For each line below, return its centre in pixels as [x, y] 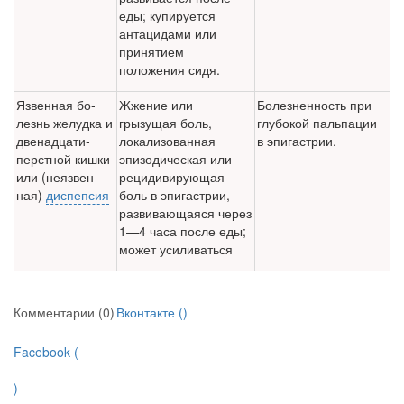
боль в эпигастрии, [174, 195]
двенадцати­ [53, 141]
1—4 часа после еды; [183, 231]
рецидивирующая [172, 177]
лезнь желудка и [64, 123]
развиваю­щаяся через [185, 213]
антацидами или [168, 34]
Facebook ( [46, 352]
